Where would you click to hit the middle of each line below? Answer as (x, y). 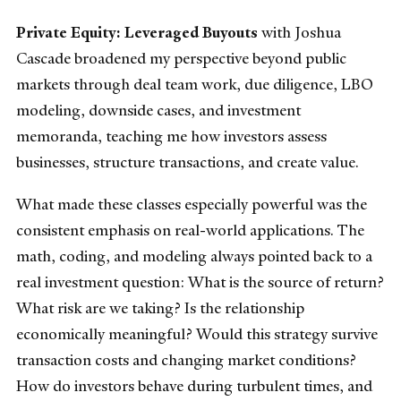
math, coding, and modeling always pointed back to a (194, 256)
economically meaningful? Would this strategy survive (197, 334)
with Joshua (299, 32)
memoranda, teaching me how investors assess (171, 136)
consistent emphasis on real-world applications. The (190, 230)
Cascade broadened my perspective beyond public (181, 58)
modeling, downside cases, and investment (158, 110)
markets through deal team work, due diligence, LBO (195, 84)
